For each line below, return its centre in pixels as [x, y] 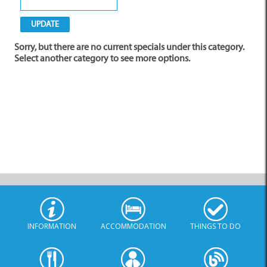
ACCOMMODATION [133, 226]
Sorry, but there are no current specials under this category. [129, 47]
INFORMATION [52, 226]
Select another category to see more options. [102, 58]
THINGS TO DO [215, 226]
